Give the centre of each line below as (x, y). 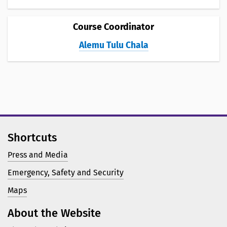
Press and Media (38, 155)
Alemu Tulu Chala (113, 45)
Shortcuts (32, 137)
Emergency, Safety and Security (66, 172)
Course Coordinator (113, 27)
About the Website (54, 213)
